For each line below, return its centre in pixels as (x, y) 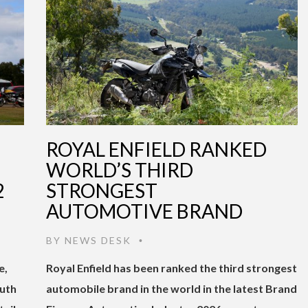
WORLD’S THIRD (120, 169)
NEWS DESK (98, 240)
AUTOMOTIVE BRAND (144, 211)
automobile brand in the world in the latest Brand (172, 288)
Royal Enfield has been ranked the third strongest (172, 267)
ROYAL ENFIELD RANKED (156, 149)
